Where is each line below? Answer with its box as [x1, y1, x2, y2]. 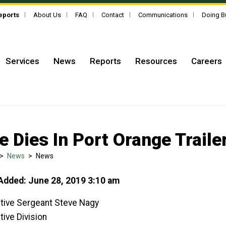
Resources [135, 55, 177, 66]
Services [6, 55, 39, 66]
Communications [138, 11, 188, 19]
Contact [101, 11, 124, 19]
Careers [191, 55, 222, 66]
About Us [33, 11, 61, 19]
